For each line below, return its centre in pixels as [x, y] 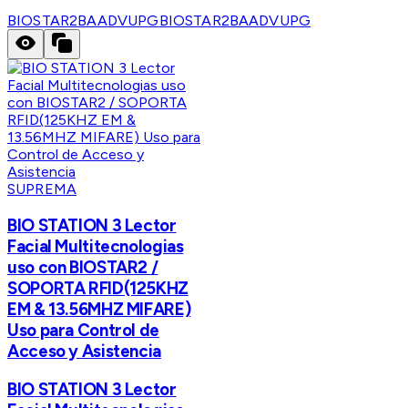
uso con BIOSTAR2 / [83, 267]
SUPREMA [42, 189]
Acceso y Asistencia [84, 351]
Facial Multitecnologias [96, 246]
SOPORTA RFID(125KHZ [98, 288]
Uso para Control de [83, 330]
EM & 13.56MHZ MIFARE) [99, 309]
